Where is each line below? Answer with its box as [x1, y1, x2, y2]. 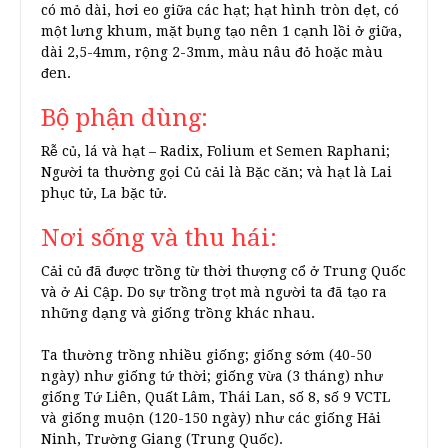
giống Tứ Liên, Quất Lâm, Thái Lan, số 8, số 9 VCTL [41, 389, 390, 405]
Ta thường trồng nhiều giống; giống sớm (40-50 [41, 347, 372, 363]
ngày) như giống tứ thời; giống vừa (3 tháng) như [41, 368, 383, 384]
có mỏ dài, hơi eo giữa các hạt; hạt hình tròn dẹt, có [41, 2, 399, 18]
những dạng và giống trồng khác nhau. [41, 305, 315, 321]
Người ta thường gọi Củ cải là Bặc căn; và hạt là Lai [41, 164, 392, 180]
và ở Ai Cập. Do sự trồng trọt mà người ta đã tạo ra [41, 284, 387, 300]
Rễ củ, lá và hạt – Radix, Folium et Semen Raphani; [41, 143, 390, 159]
